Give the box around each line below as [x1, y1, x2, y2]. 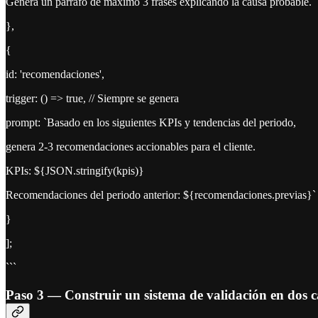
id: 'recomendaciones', [6, 68, 104, 81]
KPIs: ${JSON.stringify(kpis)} [6, 165, 144, 177]
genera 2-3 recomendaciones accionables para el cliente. [6, 141, 256, 153]
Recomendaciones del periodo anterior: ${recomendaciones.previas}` [6, 189, 316, 202]
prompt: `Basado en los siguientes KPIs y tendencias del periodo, [6, 116, 296, 129]
